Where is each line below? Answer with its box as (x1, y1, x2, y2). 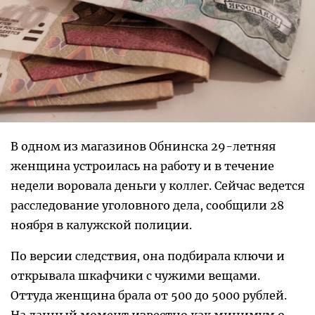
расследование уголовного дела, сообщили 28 (11, 198, 284, 212)
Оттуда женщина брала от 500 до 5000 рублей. (11, 288, 287, 302)
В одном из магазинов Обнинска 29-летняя (11, 139, 276, 153)
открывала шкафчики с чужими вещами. (11, 269, 260, 283)
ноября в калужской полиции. (11, 218, 192, 232)
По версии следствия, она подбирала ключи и (11, 249, 285, 263)
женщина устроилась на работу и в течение (11, 159, 274, 173)
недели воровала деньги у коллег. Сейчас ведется (11, 179, 304, 193)
